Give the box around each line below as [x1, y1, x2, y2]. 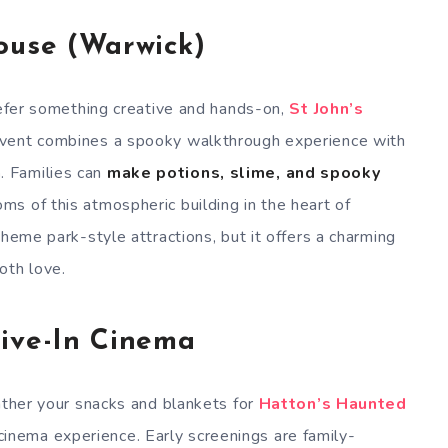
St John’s [289, 97, 364, 120]
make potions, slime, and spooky [106, 161, 381, 184]
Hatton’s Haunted [258, 392, 407, 415]
